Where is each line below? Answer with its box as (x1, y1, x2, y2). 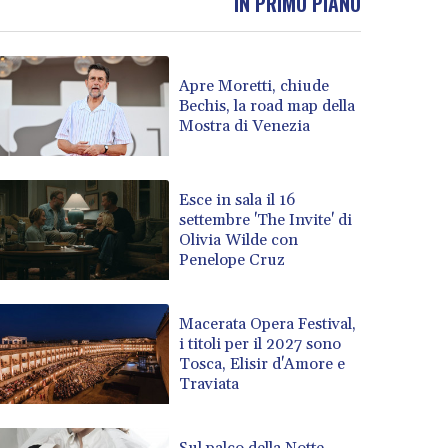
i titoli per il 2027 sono (179, 333, 342, 354)
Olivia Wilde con (179, 229, 299, 250)
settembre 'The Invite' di (179, 209, 353, 230)
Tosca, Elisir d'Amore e (179, 353, 346, 374)
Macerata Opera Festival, (179, 313, 357, 334)
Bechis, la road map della (179, 95, 356, 116)
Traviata (179, 373, 240, 394)
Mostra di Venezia (179, 115, 311, 136)
